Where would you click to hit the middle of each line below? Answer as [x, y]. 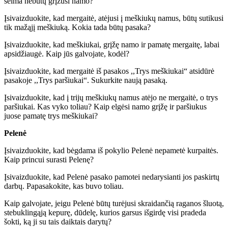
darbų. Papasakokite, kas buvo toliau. [64, 186]
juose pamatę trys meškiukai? [51, 116]
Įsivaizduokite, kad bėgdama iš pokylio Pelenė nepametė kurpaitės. [111, 150]
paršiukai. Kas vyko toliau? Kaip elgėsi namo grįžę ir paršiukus [105, 106]
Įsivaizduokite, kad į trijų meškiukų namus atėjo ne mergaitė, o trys [111, 97]
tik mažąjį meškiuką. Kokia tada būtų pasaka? [77, 27]
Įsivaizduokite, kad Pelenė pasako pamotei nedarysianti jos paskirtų [112, 177]
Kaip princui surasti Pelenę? [49, 159]
